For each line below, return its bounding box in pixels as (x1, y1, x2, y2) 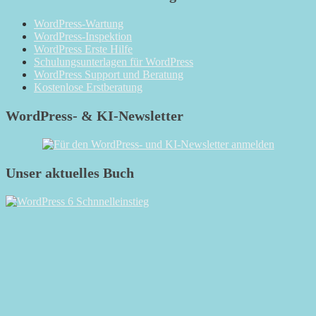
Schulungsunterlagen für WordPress (34, 56, 193, 68)
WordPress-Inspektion (34, 30, 132, 43)
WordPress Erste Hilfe (34, 43, 133, 56)
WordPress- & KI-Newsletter (6, 108, 183, 124)
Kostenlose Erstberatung (34, 81, 142, 94)
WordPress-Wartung (34, 18, 123, 30)
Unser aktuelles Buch (6, 165, 134, 181)
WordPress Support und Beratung (34, 68, 183, 81)
